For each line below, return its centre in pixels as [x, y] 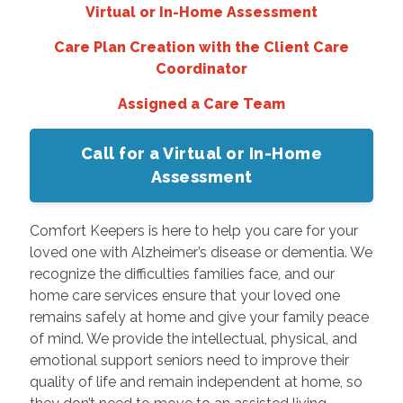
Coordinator [201, 68]
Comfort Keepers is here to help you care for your [193, 230]
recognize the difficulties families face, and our [182, 273]
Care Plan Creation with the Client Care [201, 47]
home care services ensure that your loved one [184, 295]
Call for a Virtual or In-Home [201, 153]
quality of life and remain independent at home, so [196, 381]
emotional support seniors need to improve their [189, 360]
